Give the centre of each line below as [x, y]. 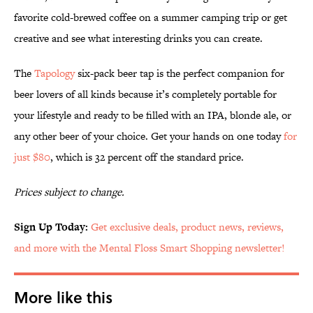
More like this [63, 297]
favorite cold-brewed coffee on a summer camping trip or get [151, 17]
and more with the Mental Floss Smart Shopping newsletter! [150, 248]
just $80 [32, 157]
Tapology [54, 73]
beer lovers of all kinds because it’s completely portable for [145, 94]
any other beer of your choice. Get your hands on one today [149, 136]
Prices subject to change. [69, 192]
